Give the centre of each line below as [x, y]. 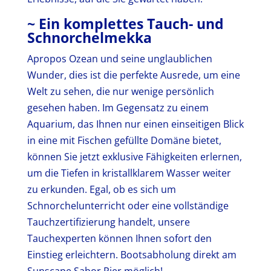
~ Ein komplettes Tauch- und [125, 23]
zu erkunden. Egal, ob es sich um [101, 189]
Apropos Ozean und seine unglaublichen [119, 58]
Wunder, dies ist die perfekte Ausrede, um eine [133, 75]
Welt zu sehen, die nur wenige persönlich [120, 91]
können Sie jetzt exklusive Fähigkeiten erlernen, [134, 156]
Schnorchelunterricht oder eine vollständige [128, 205]
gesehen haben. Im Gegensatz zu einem [118, 107]
